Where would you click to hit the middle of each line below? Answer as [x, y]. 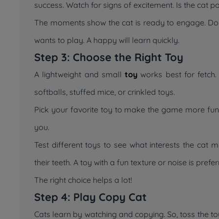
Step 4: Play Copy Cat [90, 197]
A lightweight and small [80, 74]
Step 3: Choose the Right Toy [109, 57]
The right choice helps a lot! [83, 180]
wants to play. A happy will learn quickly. [107, 40]
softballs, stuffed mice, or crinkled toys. [105, 92]
